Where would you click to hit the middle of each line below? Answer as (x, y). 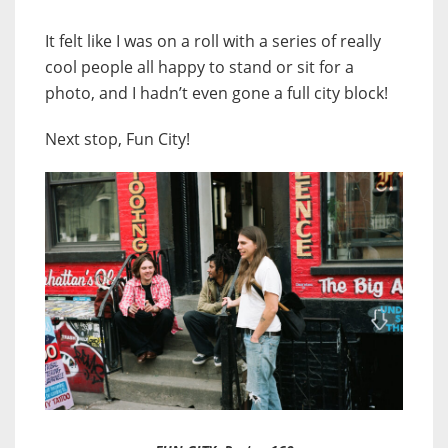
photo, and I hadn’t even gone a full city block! (216, 93)
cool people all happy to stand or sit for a (199, 67)
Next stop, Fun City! (117, 139)
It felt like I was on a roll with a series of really (213, 41)
